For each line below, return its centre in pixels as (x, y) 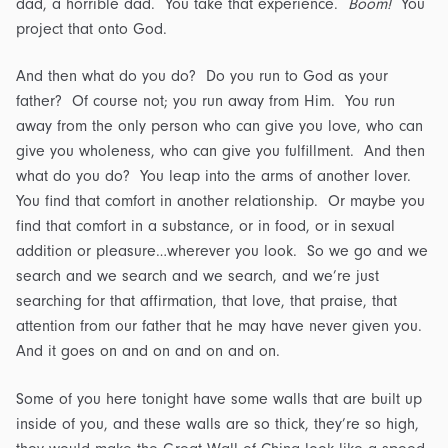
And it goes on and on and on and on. (148, 351)
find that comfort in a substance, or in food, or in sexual (205, 226)
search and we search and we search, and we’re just (197, 276)
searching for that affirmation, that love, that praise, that (206, 301)
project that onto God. (91, 28)
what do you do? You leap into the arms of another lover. (216, 176)
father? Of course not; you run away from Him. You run (205, 101)
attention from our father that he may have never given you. (221, 326)
